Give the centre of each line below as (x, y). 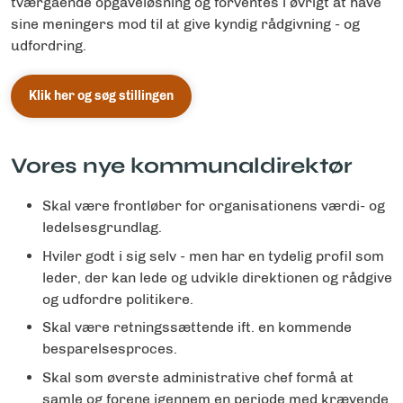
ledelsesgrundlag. (102, 228)
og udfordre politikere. (118, 299)
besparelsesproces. (110, 349)
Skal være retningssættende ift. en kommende (197, 327)
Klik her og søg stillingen (101, 96)
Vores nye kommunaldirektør (182, 166)
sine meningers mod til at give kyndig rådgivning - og (185, 24)
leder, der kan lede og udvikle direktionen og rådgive (217, 277)
